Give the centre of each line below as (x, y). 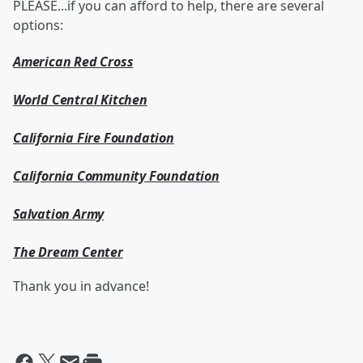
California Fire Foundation (94, 138)
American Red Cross (73, 62)
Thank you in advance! (81, 286)
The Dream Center (68, 252)
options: (38, 25)
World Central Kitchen (80, 100)
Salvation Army (59, 214)
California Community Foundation (116, 176)
